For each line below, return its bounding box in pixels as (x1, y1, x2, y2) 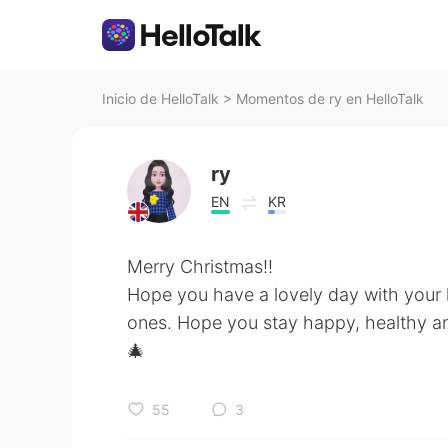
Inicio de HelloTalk (102, 90, 219, 107)
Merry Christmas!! (127, 256, 273, 277)
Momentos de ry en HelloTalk (236, 90, 424, 107)
